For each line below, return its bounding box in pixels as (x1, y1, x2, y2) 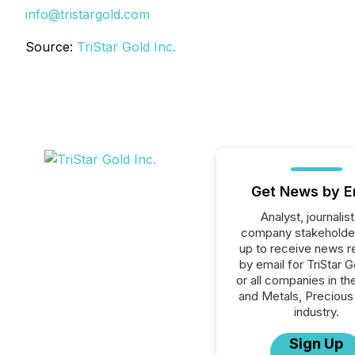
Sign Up (289, 335, 344, 352)
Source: (25, 39, 77, 55)
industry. (293, 304, 339, 319)
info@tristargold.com (25, 6, 150, 22)
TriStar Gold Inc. (77, 39, 176, 55)
